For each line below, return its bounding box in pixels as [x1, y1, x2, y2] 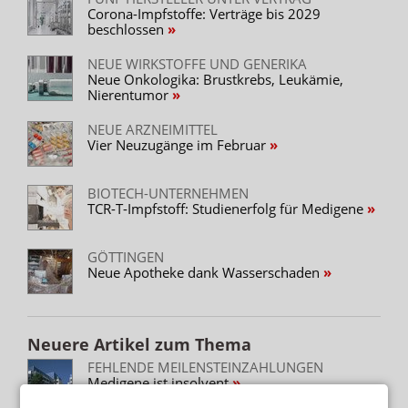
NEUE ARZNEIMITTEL [87, 119, 218, 138]
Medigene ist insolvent [87, 372, 232, 392]
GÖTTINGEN [87, 247, 164, 266]
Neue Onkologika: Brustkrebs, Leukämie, [87, 69, 343, 88]
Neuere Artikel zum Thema [27, 332, 251, 355]
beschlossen [87, 19, 168, 38]
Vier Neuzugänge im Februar [87, 135, 270, 154]
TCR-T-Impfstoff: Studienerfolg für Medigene [87, 199, 367, 218]
